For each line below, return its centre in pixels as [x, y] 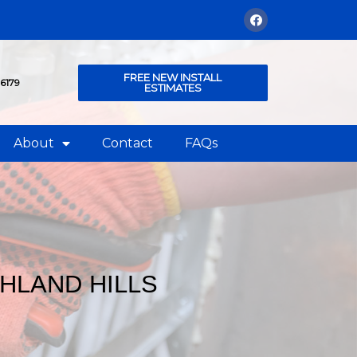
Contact [127, 143]
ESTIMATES [173, 87]
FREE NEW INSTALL [173, 77]
